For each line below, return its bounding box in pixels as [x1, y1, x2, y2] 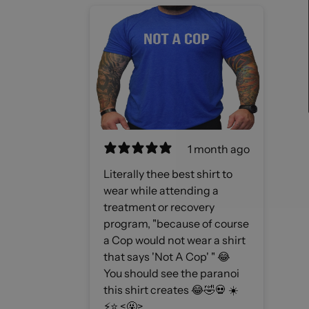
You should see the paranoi [103, 266, 239, 280]
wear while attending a [103, 183, 219, 197]
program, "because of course [103, 216, 249, 230]
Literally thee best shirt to [103, 166, 232, 181]
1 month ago [187, 141, 250, 156]
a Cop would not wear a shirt [103, 232, 246, 247]
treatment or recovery [103, 199, 215, 214]
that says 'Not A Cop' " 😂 [103, 249, 230, 263]
